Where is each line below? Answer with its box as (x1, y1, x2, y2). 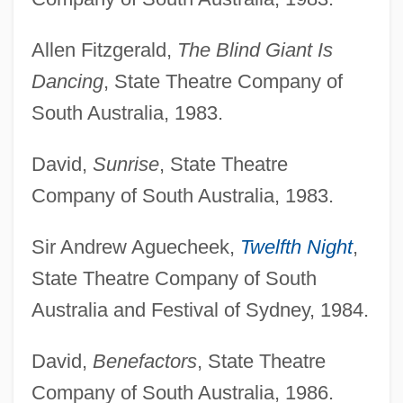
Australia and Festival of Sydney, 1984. (31, 298, 369, 321)
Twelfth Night (239, 235, 353, 258)
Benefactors (92, 349, 197, 372)
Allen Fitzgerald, (31, 38, 177, 61)
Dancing (31, 69, 103, 93)
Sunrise (92, 152, 159, 175)
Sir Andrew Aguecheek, (31, 235, 240, 258)
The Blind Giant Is (176, 38, 333, 61)
